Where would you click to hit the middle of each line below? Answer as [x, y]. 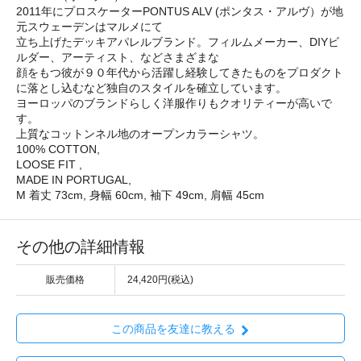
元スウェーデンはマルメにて [89, 27]
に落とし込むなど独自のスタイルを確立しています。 [151, 88]
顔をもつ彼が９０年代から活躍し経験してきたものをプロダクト [180, 73]
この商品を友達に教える [173, 329]
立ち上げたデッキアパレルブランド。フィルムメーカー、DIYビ [178, 42]
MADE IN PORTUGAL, [74, 180]
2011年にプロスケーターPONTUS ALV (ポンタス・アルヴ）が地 [180, 12]
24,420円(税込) [160, 280]
